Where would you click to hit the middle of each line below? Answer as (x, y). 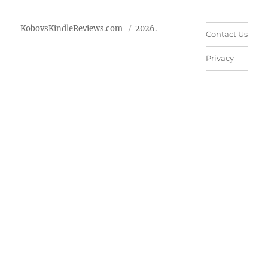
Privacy (220, 58)
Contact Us (226, 34)
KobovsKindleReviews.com (72, 29)
